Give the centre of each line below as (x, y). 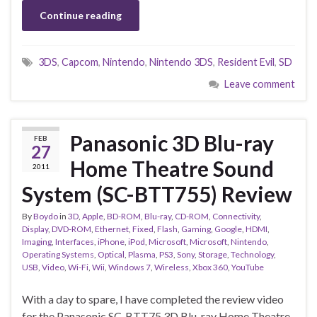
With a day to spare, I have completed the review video (153, 299)
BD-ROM (124, 216)
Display (35, 229)
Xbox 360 (210, 267)
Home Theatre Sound (172, 168)
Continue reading (81, 15)
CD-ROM (192, 216)
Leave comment (260, 83)
